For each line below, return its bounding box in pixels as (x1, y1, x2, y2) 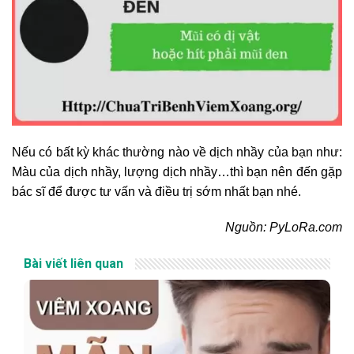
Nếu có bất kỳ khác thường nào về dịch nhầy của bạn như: (12, 145, 342, 159)
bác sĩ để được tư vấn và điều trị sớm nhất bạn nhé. (12, 184, 301, 198)
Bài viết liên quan (24, 256, 123, 272)
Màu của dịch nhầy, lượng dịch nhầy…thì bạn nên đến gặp (12, 164, 342, 179)
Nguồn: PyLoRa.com (225, 220, 342, 235)
